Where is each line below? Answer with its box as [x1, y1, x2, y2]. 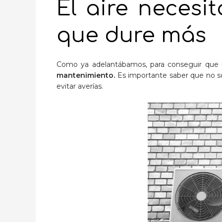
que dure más [56, 23, 206, 47]
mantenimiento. [56, 70, 115, 80]
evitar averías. [56, 81, 103, 91]
